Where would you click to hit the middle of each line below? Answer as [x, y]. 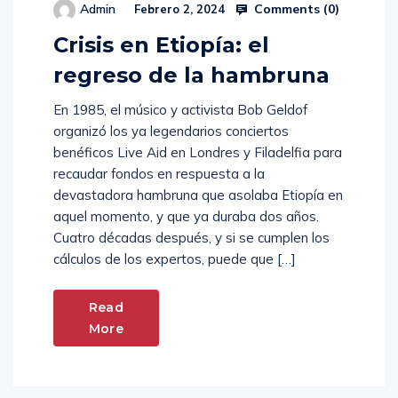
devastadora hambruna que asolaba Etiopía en [198, 195]
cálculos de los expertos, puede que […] [175, 259]
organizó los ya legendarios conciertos [171, 131]
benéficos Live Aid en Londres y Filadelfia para [198, 153]
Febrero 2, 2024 [178, 9]
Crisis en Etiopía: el [161, 45]
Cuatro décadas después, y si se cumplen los [191, 238]
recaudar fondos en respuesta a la [159, 174]
